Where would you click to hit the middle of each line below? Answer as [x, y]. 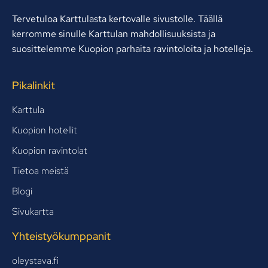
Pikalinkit [33, 85]
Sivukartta [33, 211]
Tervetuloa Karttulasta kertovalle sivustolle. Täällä [117, 19]
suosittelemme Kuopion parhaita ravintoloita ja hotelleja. [133, 48]
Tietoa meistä [40, 170]
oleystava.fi [35, 260]
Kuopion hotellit [45, 130]
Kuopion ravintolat [50, 150]
